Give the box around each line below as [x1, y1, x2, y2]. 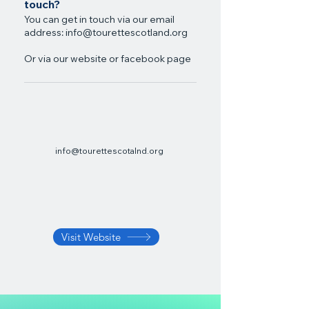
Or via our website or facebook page [24, 55, 191, 65]
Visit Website [61, 230, 121, 243]
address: [24, 29, 66, 39]
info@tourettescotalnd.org [55, 148, 163, 156]
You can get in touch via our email [24, 16, 175, 26]
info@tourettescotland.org [66, 29, 188, 39]
